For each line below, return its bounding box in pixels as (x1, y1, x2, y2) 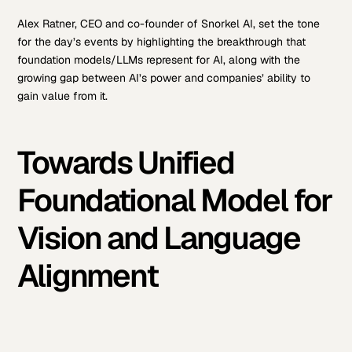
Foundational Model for (17, 180, 332, 222)
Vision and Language (17, 218, 301, 259)
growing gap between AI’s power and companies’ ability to (17, 70, 311, 85)
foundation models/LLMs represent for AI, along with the (17, 52, 301, 67)
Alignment (17, 255, 159, 297)
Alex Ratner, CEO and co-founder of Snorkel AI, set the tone (17, 16, 321, 31)
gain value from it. (17, 88, 108, 103)
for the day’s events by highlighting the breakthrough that (17, 34, 306, 49)
